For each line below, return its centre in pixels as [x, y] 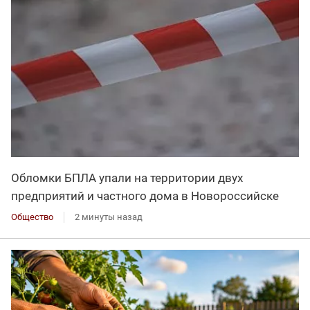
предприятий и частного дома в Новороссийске [145, 196]
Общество [32, 217]
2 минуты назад [109, 217]
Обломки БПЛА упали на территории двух [127, 178]
